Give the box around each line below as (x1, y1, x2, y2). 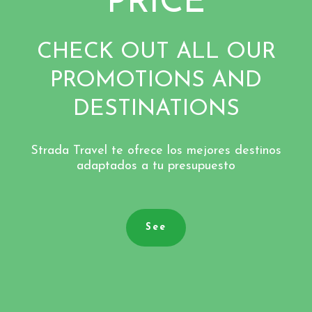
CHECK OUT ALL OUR (36, 41, 276, 64)
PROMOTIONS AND (50, 70, 262, 93)
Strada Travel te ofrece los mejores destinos (31, 144, 281, 158)
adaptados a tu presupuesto (77, 159, 235, 173)
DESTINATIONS (72, 98, 240, 121)
